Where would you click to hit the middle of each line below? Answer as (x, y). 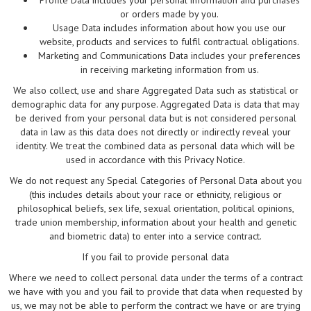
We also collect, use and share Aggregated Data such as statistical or (155, 91)
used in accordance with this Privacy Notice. (155, 160)
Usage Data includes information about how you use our (169, 28)
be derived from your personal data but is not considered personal (155, 118)
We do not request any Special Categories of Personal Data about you (155, 181)
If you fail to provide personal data (155, 257)
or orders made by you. (169, 14)
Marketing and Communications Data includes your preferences (169, 56)
